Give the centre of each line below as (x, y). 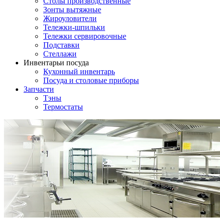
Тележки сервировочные (85, 36)
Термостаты (63, 107)
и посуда (74, 62)
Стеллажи (60, 54)
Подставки (61, 45)
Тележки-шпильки (74, 27)
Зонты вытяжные (72, 9)
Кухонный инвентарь (79, 71)
